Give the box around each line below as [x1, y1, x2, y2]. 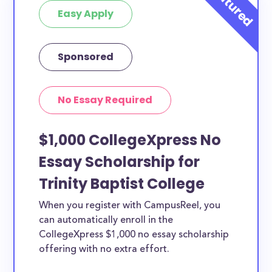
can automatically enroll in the [39, 216, 174, 225]
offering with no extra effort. [39, 245, 170, 254]
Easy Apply [58, 7, 114, 21]
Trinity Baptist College [39, 174, 205, 194]
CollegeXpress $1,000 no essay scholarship [39, 230, 229, 240]
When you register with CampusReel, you [39, 201, 221, 211]
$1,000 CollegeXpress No [39, 130, 222, 150]
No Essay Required [58, 93, 153, 107]
